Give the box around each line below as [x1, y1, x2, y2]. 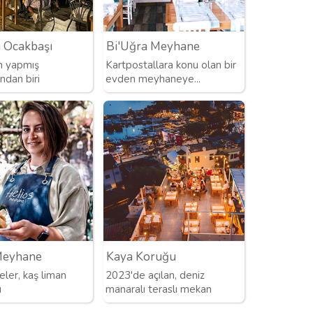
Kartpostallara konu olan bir [105, 57, 237, 72]
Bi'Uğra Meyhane [105, 38, 200, 54]
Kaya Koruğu [105, 248, 176, 265]
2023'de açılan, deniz [105, 268, 205, 282]
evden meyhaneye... [105, 71, 201, 86]
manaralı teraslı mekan [105, 282, 212, 296]
